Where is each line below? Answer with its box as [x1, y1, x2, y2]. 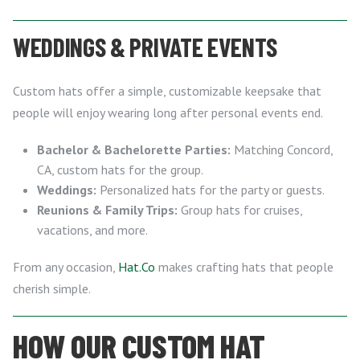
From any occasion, [13, 258, 118, 275]
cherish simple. [13, 280, 91, 297]
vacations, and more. [37, 221, 148, 238]
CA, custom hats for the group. [37, 161, 203, 178]
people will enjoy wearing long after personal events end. [13, 104, 323, 121]
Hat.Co [118, 258, 155, 275]
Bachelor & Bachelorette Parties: [37, 141, 231, 157]
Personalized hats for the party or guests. [96, 181, 325, 198]
